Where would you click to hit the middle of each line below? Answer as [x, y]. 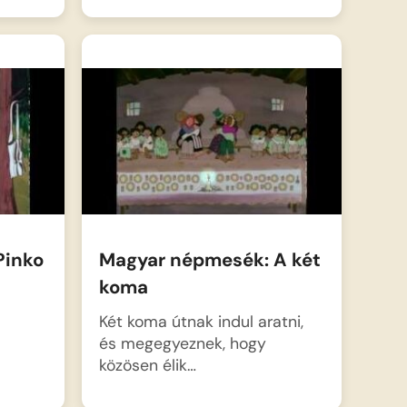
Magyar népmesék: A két [209, 260]
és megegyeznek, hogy [182, 342]
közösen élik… [147, 364]
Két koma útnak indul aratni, [201, 321]
